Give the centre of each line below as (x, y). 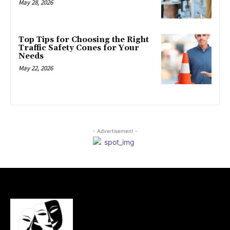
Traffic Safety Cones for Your (79, 48)
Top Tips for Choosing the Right (84, 40)
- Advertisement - (115, 131)
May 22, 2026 (36, 68)
